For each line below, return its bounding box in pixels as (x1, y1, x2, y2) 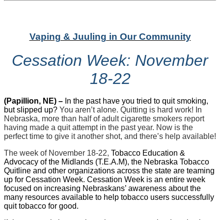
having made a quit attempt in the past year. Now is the (4, 123, 193, 132)
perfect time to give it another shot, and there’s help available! (4, 132, 216, 140)
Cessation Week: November (12, 51, 208, 69)
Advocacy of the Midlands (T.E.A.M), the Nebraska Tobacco (4, 157, 209, 166)
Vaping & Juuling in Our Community (29, 31, 191, 42)
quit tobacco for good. (4, 201, 81, 210)
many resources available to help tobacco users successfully (4, 192, 214, 201)
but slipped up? (4, 105, 57, 114)
